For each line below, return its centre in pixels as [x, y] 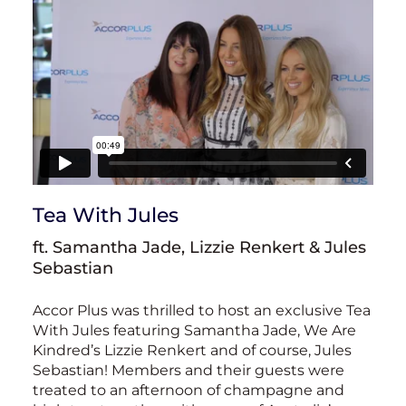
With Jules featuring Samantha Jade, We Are [194, 330]
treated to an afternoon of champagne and [188, 390]
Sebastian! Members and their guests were [188, 370]
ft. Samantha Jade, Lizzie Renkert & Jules [199, 247]
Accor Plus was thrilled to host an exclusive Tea [202, 310]
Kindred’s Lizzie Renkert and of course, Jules [192, 350]
